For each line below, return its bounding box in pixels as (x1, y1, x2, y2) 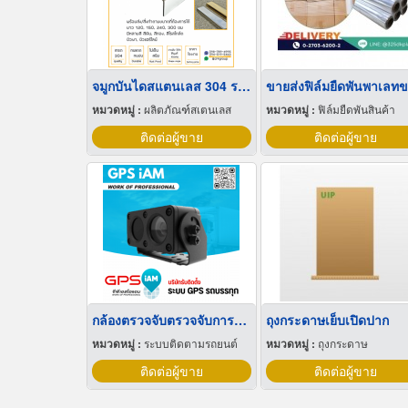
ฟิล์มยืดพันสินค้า (317, 100, 395, 117)
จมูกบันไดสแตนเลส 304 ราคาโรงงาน (237, 76, 250, 95)
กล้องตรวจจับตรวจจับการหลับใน (233, 310, 247, 329)
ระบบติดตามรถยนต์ (143, 334, 238, 351)
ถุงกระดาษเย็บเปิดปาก (265, 310, 389, 329)
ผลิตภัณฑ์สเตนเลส (143, 100, 231, 117)
